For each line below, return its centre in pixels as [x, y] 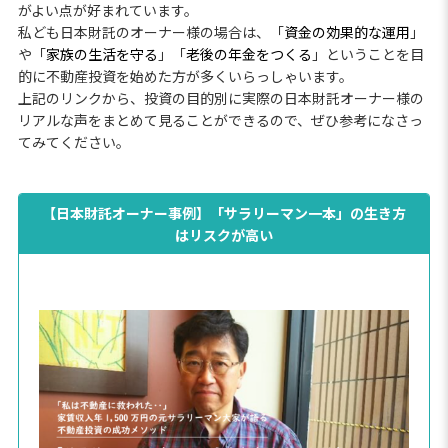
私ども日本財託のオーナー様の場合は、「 [150, 31]
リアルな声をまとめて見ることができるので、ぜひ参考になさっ [220, 119]
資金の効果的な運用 [346, 31]
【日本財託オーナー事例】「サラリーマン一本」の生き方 [224, 212]
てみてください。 [73, 141]
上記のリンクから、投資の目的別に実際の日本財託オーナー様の [220, 97]
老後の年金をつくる [248, 53]
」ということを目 [367, 53]
